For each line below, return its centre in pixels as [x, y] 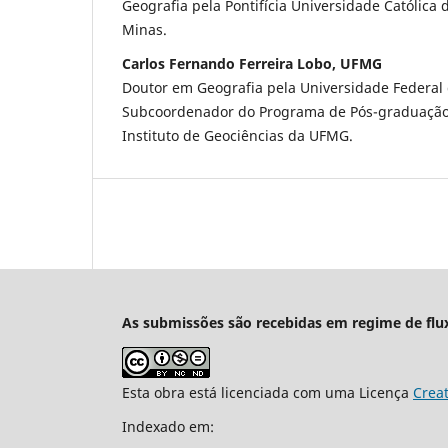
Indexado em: [168, 427]
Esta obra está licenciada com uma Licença [267, 393]
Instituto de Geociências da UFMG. [237, 136]
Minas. [144, 30]
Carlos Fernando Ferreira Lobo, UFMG [252, 64]
